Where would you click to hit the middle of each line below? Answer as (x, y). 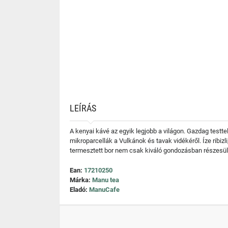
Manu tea (106, 180)
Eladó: (79, 190)
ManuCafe (104, 190)
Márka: (81, 180)
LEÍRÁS (83, 108)
